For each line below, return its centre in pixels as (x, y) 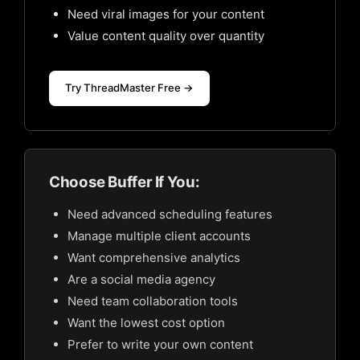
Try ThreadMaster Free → (129, 88)
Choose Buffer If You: (125, 182)
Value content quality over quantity (166, 35)
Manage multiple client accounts (159, 236)
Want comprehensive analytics (153, 258)
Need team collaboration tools (152, 301)
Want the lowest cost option (146, 323)
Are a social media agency (141, 279)
